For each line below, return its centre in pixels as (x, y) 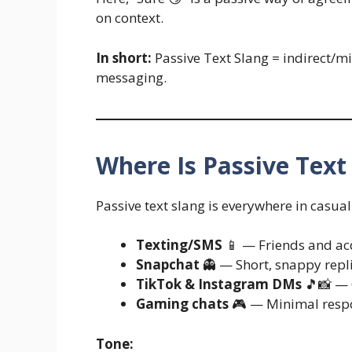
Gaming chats (182, 304)
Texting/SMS (179, 245)
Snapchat (168, 265)
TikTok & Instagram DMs (219, 284)
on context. (130, 18)
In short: (124, 57)
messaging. (131, 77)
